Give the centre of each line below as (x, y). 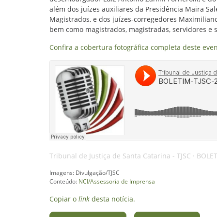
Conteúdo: (64, 181)
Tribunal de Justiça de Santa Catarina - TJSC (120, 156)
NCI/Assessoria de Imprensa (117, 181)
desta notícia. (112, 199)
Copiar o (64, 199)
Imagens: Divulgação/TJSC (85, 173)
